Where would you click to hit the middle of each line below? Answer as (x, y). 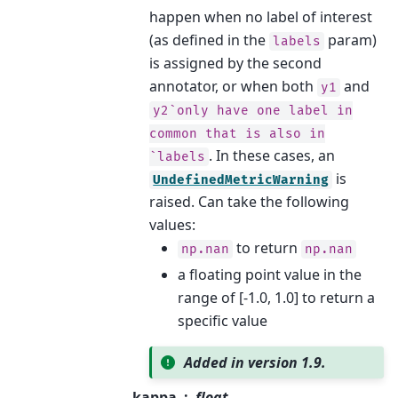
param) (351, 40)
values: (173, 225)
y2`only (181, 111)
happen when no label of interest (261, 17)
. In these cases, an (272, 155)
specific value (223, 321)
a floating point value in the (270, 275)
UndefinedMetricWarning (241, 180)
